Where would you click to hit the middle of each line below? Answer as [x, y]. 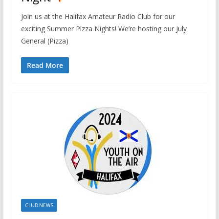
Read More [45, 65]
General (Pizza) [44, 41]
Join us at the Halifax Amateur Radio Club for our [98, 16]
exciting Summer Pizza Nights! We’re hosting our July [104, 28]
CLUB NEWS [39, 205]
